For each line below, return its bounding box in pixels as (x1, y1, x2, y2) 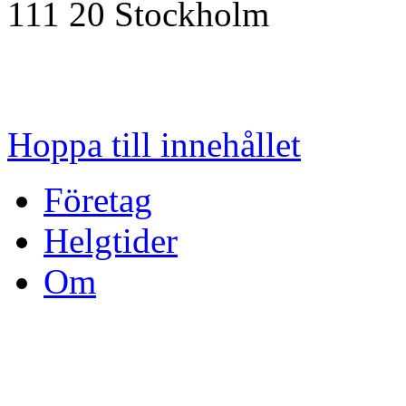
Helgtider (43, 220, 178, 260)
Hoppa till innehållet (7, 124, 301, 164)
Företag (43, 179, 152, 219)
